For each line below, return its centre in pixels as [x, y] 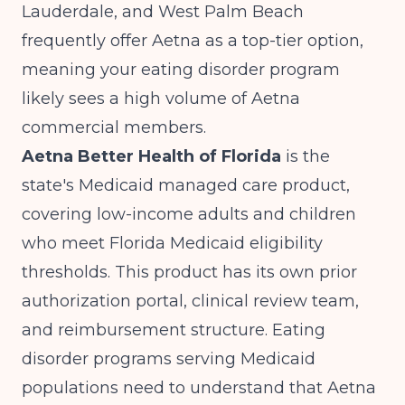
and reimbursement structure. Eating [174, 330]
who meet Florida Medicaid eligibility [172, 243]
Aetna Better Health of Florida [151, 156]
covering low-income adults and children [189, 214]
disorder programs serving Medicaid [169, 359]
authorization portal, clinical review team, [190, 301]
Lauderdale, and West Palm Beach [163, 12]
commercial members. [114, 127]
